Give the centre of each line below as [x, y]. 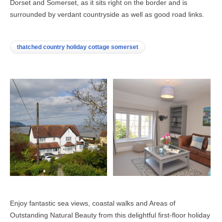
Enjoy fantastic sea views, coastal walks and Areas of [93, 203]
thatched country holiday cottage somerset [78, 47]
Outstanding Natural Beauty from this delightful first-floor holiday [110, 215]
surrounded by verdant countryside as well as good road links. [107, 14]
